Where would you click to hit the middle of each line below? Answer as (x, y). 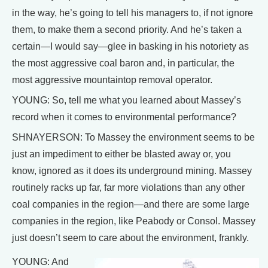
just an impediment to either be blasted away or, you (121, 154)
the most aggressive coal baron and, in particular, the (123, 63)
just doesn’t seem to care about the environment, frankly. (130, 237)
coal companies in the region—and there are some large (131, 204)
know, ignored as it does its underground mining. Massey (132, 170)
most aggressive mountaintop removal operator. (112, 80)
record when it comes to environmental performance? (124, 117)
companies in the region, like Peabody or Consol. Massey (134, 221)
